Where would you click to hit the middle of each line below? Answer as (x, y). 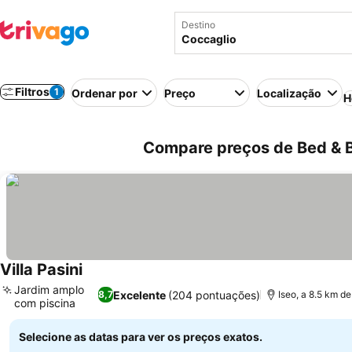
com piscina (45, 303)
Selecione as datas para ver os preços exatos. (141, 337)
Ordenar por (104, 93)
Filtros (32, 92)
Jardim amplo (49, 290)
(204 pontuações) (214, 295)
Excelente (140, 295)
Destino (198, 25)
